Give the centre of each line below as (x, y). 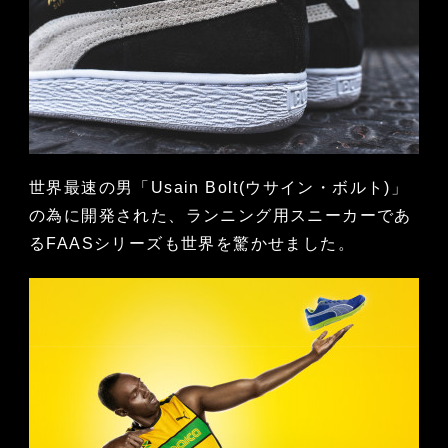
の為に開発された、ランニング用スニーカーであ (220, 215)
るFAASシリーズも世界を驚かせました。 (191, 243)
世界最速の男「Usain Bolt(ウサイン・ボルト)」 (218, 187)
